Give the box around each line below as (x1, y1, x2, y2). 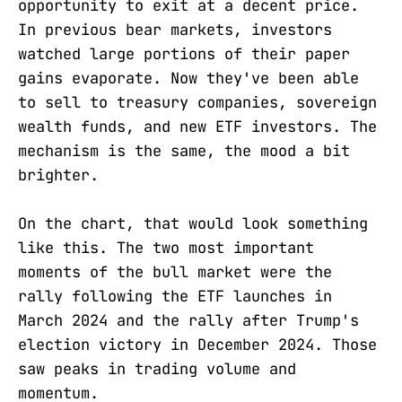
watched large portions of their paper (18, 44, 350, 65)
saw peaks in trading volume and (18, 359, 296, 380)
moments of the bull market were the (18, 262, 332, 283)
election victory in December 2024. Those (18, 335, 377, 355)
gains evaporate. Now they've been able (18, 68, 359, 89)
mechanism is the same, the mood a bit (18, 141, 350, 162)
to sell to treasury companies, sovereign (18, 92, 377, 113)
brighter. (18, 165, 99, 186)
